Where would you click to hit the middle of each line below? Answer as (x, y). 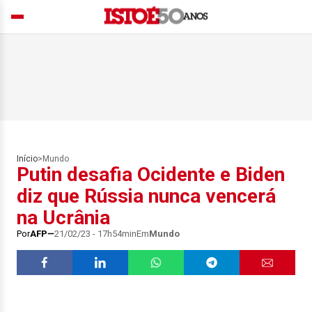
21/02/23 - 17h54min (95, 234)
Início (27, 159)
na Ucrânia (63, 218)
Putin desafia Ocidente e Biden (151, 174)
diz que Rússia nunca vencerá (146, 196)
